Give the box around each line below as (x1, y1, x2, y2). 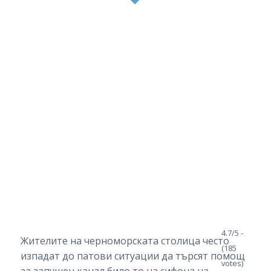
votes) (221, 257, 244, 269)
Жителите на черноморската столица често (20, 234, 229, 248)
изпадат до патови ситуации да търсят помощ (20, 249, 245, 263)
